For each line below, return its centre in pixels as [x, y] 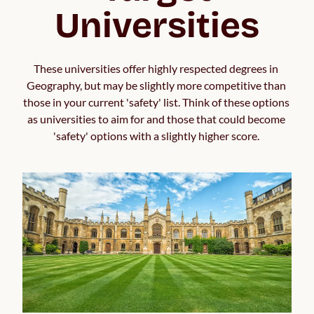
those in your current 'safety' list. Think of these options [156, 102]
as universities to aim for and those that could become [156, 119]
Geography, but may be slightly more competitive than [156, 86]
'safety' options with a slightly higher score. [157, 136]
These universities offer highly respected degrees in [156, 69]
